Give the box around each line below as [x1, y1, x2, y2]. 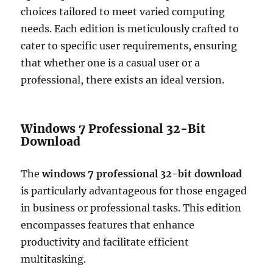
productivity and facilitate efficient [21, 236, 190, 248]
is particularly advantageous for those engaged [21, 185, 247, 197]
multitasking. [21, 253, 87, 265]
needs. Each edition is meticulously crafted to [21, 23, 239, 35]
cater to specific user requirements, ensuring [21, 40, 238, 52]
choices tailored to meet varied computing [21, 5, 225, 18]
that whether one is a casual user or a [21, 57, 200, 69]
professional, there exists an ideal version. [21, 74, 225, 86]
